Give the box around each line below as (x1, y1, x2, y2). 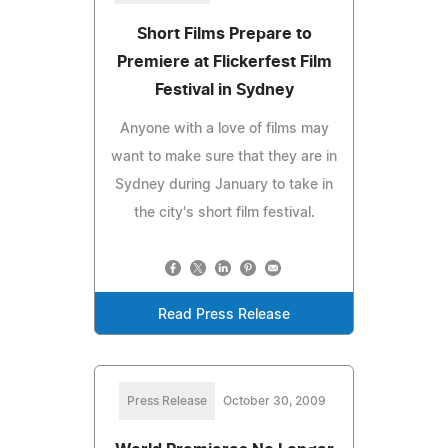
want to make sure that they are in (111, 149, 337, 164)
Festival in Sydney (154, 81, 294, 98)
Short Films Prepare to (136, 25, 312, 42)
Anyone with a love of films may (119, 121, 329, 136)
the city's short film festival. (133, 205, 315, 220)
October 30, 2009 (222, 394, 326, 407)
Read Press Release (158, 307, 290, 322)
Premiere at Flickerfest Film (116, 53, 332, 70)
